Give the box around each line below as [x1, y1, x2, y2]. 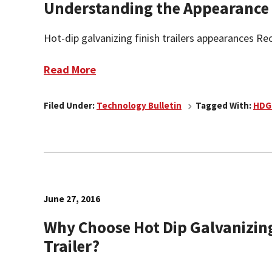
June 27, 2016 [44, 193, 100, 205]
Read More [44, 63, 96, 76]
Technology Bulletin [97, 100, 182, 111]
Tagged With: [195, 100, 253, 111]
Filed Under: [44, 100, 97, 111]
